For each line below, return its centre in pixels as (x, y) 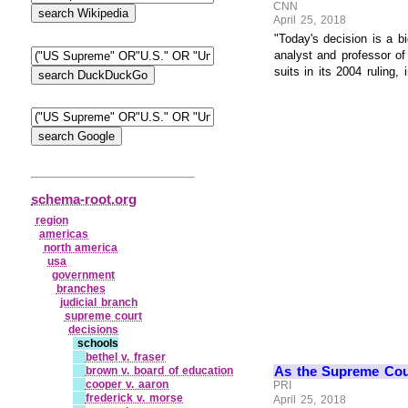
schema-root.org (84, 199)
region (51, 220)
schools (96, 343)
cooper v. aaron (127, 384)
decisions (94, 329)
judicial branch (99, 302)
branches (81, 288)
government (83, 275)
